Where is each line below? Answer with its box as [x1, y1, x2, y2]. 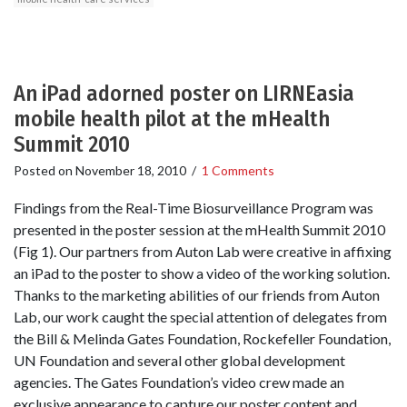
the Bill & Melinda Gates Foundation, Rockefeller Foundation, [14, 330, 391, 347]
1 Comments [202, 162, 274, 178]
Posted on [14, 162, 75, 178]
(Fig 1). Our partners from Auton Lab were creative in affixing [14, 243, 392, 260]
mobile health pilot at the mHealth [14, 105, 330, 132]
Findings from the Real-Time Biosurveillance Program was [14, 199, 373, 216]
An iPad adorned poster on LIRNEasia [14, 80, 354, 106]
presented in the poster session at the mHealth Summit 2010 [14, 221, 385, 238]
